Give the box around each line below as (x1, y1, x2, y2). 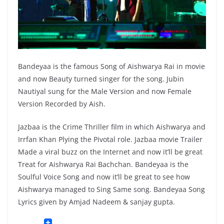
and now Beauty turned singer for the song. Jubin (18, 74, 184, 84)
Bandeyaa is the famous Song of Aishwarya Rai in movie (18, 61, 205, 71)
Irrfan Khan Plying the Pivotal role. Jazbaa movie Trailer (18, 134, 202, 144)
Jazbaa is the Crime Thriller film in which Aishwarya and (18, 122, 205, 132)
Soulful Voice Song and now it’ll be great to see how (18, 172, 190, 182)
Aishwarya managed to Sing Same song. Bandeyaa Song (18, 184, 205, 194)
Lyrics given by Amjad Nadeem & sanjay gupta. (18, 197, 175, 207)
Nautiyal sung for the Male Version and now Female (18, 86, 191, 96)
